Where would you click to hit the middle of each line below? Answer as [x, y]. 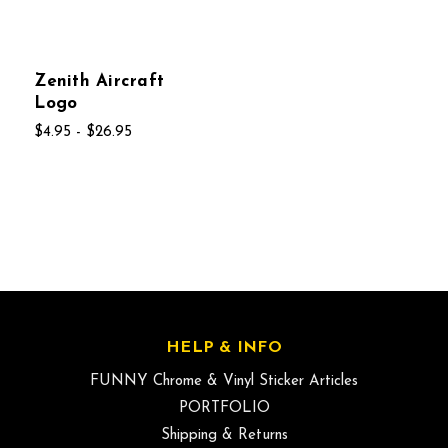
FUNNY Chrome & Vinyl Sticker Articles [224, 382]
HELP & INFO [224, 348]
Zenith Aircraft [99, 81]
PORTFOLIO [224, 409]
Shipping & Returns [224, 436]
